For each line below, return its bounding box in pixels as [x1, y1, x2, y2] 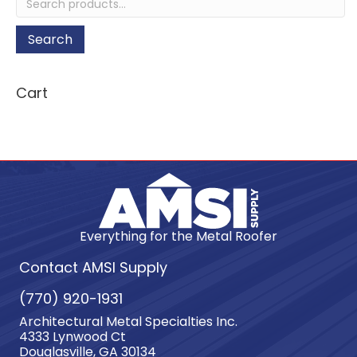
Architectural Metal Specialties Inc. [19, 312, 237, 331]
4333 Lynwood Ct [19, 328, 126, 347]
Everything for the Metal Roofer [80, 227, 277, 246]
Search [28, 29, 73, 49]
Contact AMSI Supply [19, 257, 167, 278]
